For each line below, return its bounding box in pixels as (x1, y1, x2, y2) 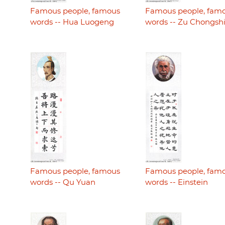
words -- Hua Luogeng (30, 18, 114, 26)
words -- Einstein (145, 179, 208, 187)
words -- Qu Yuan (30, 179, 95, 187)
